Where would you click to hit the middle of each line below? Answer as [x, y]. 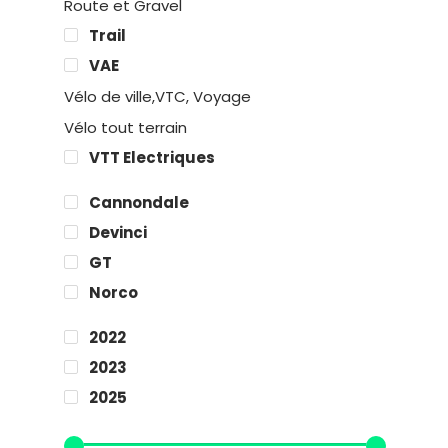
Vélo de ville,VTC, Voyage [157, 96]
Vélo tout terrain [125, 127]
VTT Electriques [152, 157]
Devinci [118, 232]
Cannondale [139, 202]
